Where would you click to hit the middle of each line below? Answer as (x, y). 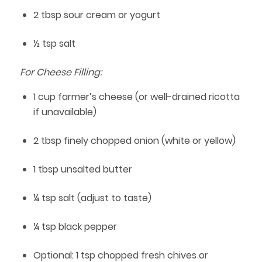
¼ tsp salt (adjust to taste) (92, 198)
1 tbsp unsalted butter (82, 170)
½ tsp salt (54, 43)
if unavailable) (65, 112)
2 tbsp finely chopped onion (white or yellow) (134, 141)
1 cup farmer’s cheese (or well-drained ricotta (136, 97)
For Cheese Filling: (61, 72)
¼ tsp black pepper (75, 227)
